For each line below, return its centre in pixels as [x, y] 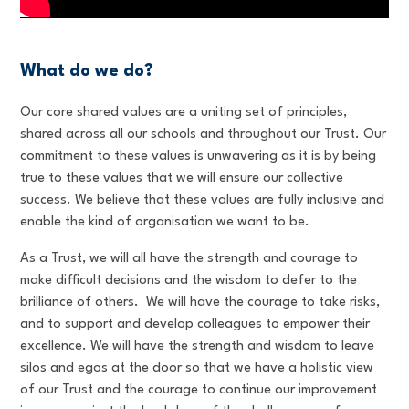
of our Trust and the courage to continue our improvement [199, 390]
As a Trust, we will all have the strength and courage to [189, 258]
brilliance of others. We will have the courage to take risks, [200, 302]
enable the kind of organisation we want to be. [165, 222]
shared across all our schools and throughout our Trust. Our [204, 134]
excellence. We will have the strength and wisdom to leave [198, 346]
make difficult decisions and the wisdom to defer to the [189, 280]
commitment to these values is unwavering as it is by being [199, 156]
